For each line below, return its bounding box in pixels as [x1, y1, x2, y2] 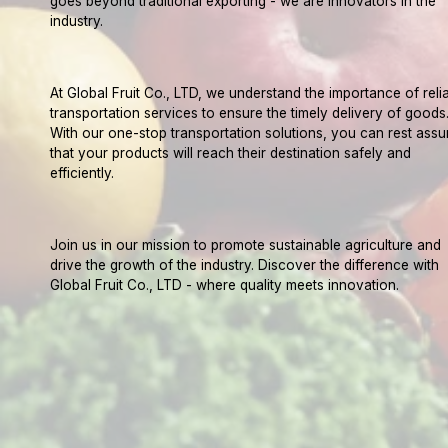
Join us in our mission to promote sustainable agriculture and [49, 237, 441, 253]
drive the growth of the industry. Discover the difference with [49, 257, 439, 273]
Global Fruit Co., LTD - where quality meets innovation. [49, 277, 399, 293]
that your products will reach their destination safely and [49, 145, 411, 161]
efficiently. [49, 165, 114, 181]
